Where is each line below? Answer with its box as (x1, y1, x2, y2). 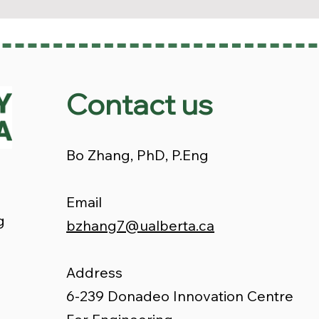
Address (66, 263, 123, 281)
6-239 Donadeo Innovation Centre (66, 287, 294, 305)
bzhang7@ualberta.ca (66, 216, 215, 234)
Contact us (66, 86, 214, 122)
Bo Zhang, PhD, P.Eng (66, 146, 209, 164)
